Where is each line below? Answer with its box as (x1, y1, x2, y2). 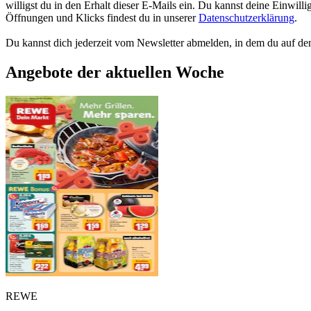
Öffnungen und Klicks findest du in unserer (6, 12, 199, 24)
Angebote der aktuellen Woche (6, 63, 224, 82)
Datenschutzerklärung (199, 12, 294, 24)
